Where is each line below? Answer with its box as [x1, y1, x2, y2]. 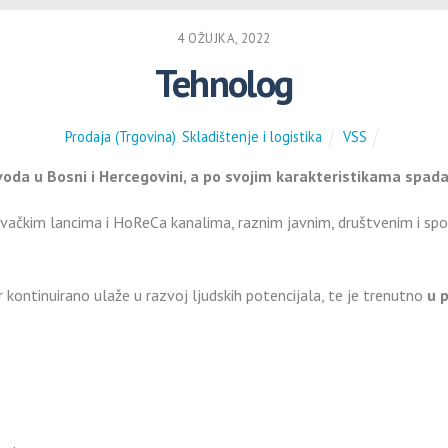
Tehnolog [155, 57, 293, 108]
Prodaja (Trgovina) [65, 127, 177, 147]
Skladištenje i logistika [182, 127, 323, 147]
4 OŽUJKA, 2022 [177, 29, 271, 47]
